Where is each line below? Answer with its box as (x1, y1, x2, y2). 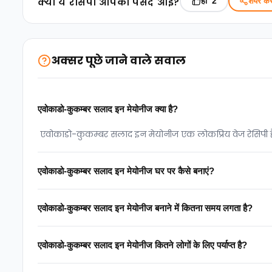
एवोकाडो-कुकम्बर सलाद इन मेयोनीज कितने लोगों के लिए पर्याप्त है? (38, 239, 247, 250)
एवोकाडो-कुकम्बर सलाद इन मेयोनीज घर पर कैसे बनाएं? (38, 165, 214, 176)
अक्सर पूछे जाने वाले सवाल (51, 53, 186, 68)
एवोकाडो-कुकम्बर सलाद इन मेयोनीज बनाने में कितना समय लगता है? (38, 202, 253, 213)
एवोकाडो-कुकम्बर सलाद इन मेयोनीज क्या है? (38, 103, 178, 114)
